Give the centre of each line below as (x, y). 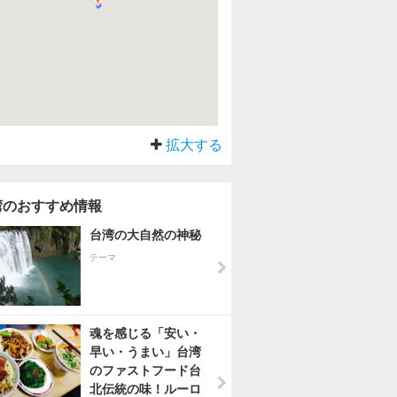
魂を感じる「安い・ (145, 333)
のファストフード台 (145, 370)
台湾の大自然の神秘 (145, 235)
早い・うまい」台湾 (145, 352)
